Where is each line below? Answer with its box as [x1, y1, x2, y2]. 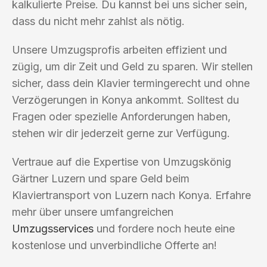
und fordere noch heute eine [94, 222, 235, 235]
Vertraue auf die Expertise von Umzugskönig [12, 155, 231, 168]
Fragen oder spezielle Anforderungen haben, [12, 110, 231, 123]
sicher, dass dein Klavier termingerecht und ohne [12, 76, 250, 89]
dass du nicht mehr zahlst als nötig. [12, 14, 185, 27]
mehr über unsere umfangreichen [12, 205, 173, 218]
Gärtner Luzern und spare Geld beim [12, 172, 190, 185]
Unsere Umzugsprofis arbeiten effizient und [12, 43, 227, 56]
